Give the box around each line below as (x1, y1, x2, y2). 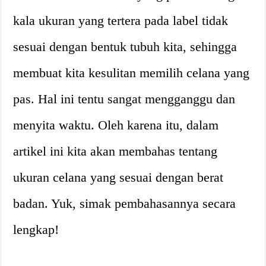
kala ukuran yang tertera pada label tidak (13, 12, 229, 28)
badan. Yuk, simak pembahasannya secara (13, 195, 236, 211)
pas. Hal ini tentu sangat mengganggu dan (13, 91, 236, 106)
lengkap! (13, 221, 59, 237)
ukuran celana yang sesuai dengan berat (13, 169, 224, 185)
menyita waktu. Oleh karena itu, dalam (13, 117, 219, 132)
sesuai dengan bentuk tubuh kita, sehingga (13, 39, 237, 54)
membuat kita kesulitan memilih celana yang (13, 65, 250, 80)
